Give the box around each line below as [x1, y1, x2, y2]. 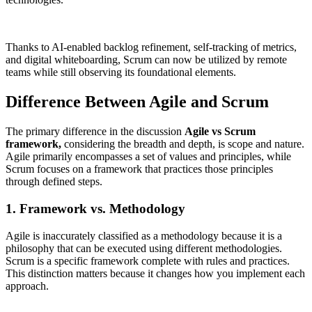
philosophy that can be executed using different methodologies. [6, 242, 282, 254]
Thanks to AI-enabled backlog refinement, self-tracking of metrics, [6, 41, 297, 54]
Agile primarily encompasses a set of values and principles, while [6, 150, 291, 163]
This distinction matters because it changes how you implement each [6, 267, 305, 279]
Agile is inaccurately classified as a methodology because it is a [6, 229, 282, 242]
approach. [6, 279, 49, 292]
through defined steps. [6, 175, 102, 188]
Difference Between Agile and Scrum [6, 93, 269, 111]
